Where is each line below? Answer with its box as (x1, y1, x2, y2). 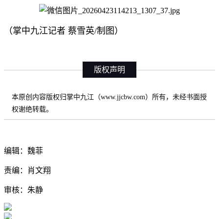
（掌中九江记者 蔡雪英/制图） (4, 25, 123, 36)
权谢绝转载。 (12, 106, 53, 113)
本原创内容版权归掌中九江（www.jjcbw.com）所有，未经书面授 (12, 93, 207, 101)
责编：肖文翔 (4, 166, 51, 175)
